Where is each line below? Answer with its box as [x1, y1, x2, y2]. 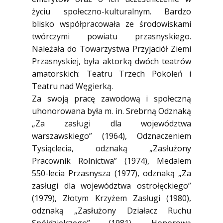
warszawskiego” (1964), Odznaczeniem [32, 130, 191, 141]
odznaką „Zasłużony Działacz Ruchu [32, 205, 191, 216]
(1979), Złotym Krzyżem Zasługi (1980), [32, 193, 191, 204]
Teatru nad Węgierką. [32, 81, 113, 92]
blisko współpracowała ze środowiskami [32, 18, 191, 29]
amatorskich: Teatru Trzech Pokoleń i [32, 68, 191, 79]
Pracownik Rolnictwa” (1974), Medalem [32, 155, 191, 166]
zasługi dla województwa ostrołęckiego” [32, 180, 191, 191]
